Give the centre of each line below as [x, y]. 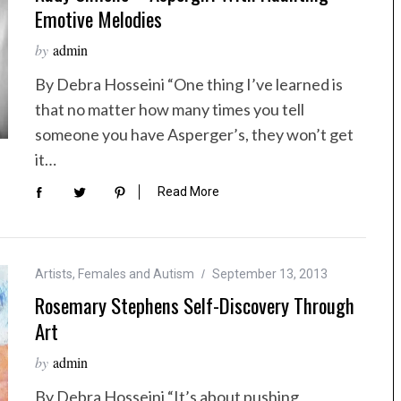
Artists [54, 274]
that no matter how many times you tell [170, 109]
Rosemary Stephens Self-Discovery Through [195, 306]
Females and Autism [136, 274]
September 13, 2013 [270, 274]
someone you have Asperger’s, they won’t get [194, 134]
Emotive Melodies [98, 19]
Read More [188, 192]
